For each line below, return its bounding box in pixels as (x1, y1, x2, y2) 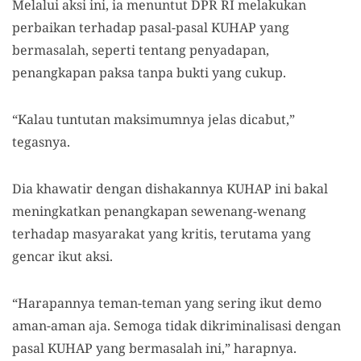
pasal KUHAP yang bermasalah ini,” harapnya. (12, 338, 297, 357)
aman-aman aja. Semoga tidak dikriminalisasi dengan (12, 316, 341, 334)
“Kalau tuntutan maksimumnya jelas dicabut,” (12, 110, 295, 128)
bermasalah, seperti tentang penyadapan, (12, 40, 269, 59)
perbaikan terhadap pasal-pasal (12, 18, 211, 36)
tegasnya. (12, 132, 70, 151)
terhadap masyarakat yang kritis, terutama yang (12, 224, 311, 243)
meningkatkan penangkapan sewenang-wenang (12, 201, 306, 220)
